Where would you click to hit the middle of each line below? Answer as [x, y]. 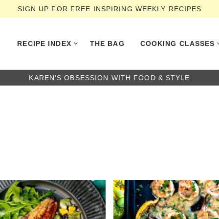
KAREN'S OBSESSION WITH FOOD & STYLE [109, 78]
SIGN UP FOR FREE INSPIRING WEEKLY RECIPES [109, 9]
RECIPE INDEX [44, 44]
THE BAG [107, 44]
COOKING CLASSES [177, 44]
